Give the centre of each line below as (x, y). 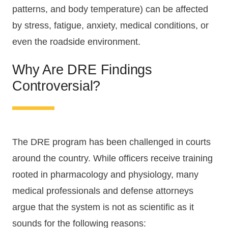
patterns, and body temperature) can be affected (110, 9)
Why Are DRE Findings (82, 69)
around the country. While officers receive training (112, 158)
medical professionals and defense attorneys (103, 191)
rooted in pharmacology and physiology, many (105, 174)
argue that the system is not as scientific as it (103, 207)
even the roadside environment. (76, 42)
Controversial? (56, 85)
